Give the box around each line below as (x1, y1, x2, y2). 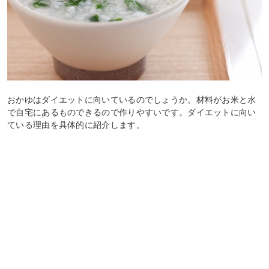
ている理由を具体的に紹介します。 (7, 119, 145, 130)
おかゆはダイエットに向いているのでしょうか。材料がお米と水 (7, 94, 256, 104)
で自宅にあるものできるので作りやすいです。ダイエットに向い (7, 107, 256, 117)
